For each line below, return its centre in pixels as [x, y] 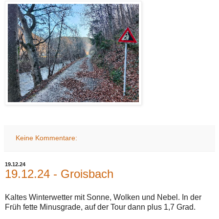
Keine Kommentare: [47, 138]
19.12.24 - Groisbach [59, 174]
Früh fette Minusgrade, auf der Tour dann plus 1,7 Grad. [100, 207]
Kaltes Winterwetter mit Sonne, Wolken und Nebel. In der [103, 197]
